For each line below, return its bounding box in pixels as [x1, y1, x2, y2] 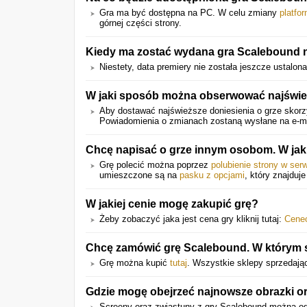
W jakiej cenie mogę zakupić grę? [86, 197, 258, 210]
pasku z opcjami [180, 170, 245, 180]
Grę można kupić [99, 258, 170, 268]
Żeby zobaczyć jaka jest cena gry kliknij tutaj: [99, 214, 284, 224]
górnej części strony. [99, 18, 182, 28]
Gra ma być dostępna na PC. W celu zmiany [99, 8, 280, 18]
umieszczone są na [99, 170, 180, 180]
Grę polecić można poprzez [99, 160, 211, 170]
